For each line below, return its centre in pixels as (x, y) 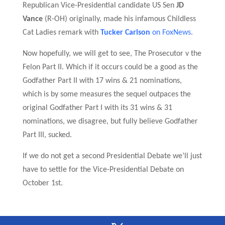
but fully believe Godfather (154, 122)
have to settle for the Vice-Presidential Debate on (103, 170)
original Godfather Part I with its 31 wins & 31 (97, 108)
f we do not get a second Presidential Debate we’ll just (113, 156)
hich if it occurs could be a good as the (135, 67)
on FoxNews (171, 33)
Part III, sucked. (47, 135)
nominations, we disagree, (66, 122)
